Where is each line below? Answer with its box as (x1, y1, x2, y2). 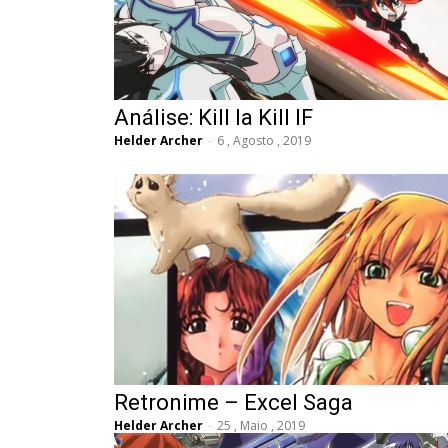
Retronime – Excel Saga (114, 389, 353, 415)
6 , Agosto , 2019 (217, 131, 311, 149)
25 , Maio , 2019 (217, 416, 305, 434)
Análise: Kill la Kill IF (114, 104, 313, 130)
